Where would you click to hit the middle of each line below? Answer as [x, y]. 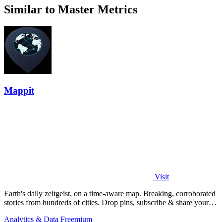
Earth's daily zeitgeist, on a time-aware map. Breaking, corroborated [74, 194]
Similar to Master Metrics [71, 10]
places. [15, 212]
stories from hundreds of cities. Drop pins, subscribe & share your [53, 203]
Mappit [19, 90]
